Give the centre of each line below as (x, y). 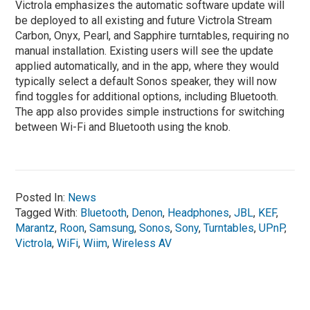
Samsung (112, 228)
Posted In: (42, 197)
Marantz (35, 228)
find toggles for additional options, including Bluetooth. (147, 96)
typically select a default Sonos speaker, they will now (146, 81)
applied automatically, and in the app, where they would (147, 66)
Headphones (199, 212)
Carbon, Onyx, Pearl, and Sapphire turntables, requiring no (153, 35)
